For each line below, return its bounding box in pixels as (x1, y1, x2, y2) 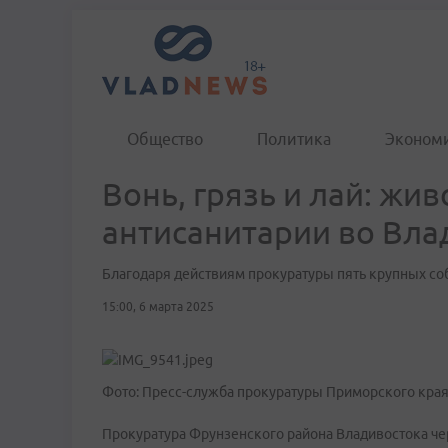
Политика (257, 130, 331, 148)
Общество (127, 130, 203, 148)
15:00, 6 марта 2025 (102, 300, 214, 313)
